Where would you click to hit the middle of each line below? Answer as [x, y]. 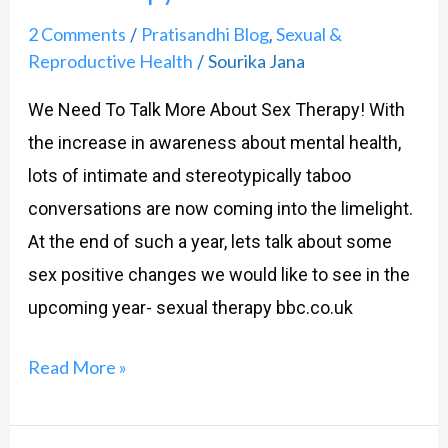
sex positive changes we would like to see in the [218, 274]
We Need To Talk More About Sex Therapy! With [216, 109]
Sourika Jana [256, 60]
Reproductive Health [110, 60]
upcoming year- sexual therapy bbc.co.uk [190, 307]
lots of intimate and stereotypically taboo [189, 175]
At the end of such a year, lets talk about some [209, 241]
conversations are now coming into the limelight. [220, 208]
